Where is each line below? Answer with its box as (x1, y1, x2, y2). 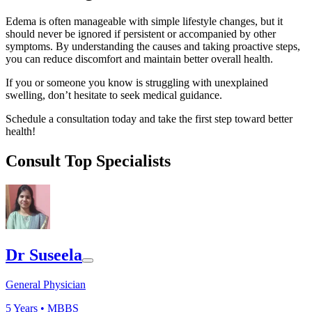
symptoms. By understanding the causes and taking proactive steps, (6, 40, 300, 53)
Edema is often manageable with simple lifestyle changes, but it (6, 15, 283, 28)
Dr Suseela (6, 245, 82, 264)
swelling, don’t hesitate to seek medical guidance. (6, 89, 225, 102)
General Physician (6, 278, 86, 290)
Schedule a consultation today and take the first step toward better (6, 113, 292, 125)
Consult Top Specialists (6, 152, 171, 171)
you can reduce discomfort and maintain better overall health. (6, 53, 273, 65)
